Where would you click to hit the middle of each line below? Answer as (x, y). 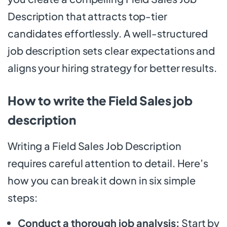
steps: (23, 197)
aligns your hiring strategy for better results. (112, 67)
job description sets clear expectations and (111, 50)
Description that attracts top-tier (87, 16)
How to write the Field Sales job (100, 100)
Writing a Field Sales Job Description (94, 145)
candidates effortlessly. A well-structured (108, 33)
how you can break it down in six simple (102, 180)
